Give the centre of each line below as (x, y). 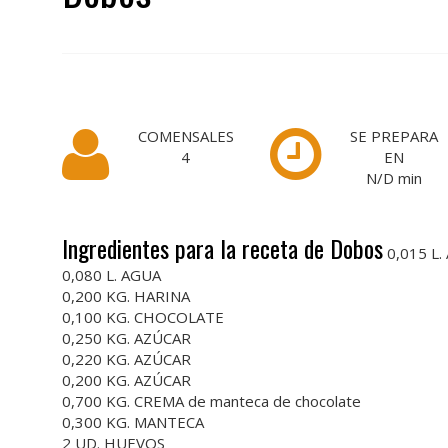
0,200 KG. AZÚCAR (126, 380)
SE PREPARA (394, 136)
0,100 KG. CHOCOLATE (143, 317)
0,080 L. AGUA (111, 275)
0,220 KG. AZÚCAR (126, 359)
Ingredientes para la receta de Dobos (222, 248)
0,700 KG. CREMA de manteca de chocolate (211, 401)
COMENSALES (185, 136)
